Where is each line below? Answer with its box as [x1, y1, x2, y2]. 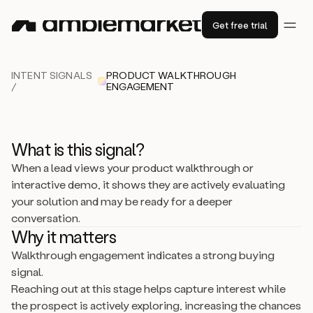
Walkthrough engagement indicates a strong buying [11, 247, 275, 262]
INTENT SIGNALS [11, 68, 92, 82]
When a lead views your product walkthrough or [11, 160, 254, 175]
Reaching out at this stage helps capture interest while [11, 281, 286, 296]
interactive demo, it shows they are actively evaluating [11, 177, 285, 191]
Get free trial [212, 19, 268, 31]
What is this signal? [11, 138, 145, 160]
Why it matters [11, 226, 117, 247]
